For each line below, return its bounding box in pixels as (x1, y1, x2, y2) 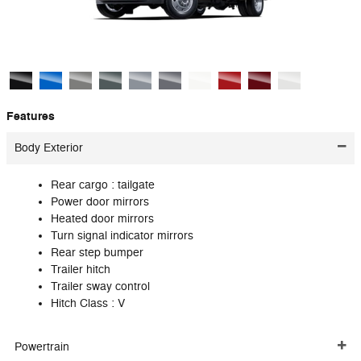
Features (6, 108, 55, 124)
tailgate (118, 178, 155, 192)
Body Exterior (15, 141, 83, 155)
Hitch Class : (51, 297, 118, 310)
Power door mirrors (51, 195, 149, 209)
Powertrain (15, 340, 69, 354)
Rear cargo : (51, 178, 118, 192)
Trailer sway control (51, 280, 150, 293)
